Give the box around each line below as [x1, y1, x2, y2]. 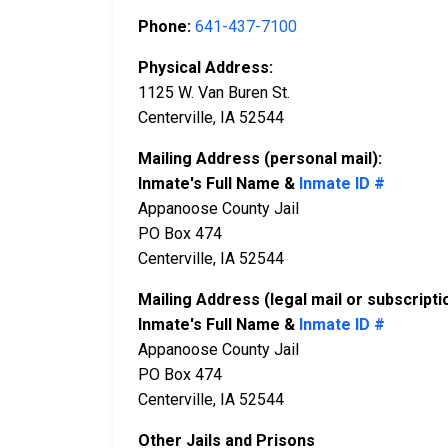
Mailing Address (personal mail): [138, 149, 382, 169]
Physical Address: [138, 58, 273, 78]
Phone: [138, 17, 195, 37]
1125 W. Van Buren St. [138, 83, 290, 103]
